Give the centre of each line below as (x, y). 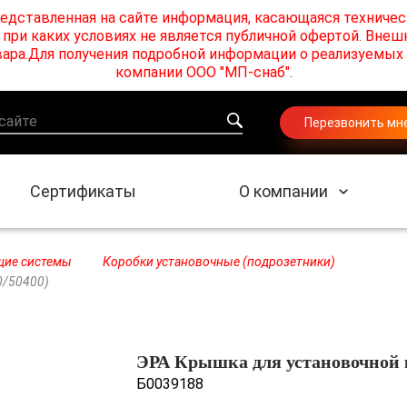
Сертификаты (84, 191)
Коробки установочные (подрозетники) (219, 262)
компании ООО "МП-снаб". (203, 72)
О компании (283, 191)
